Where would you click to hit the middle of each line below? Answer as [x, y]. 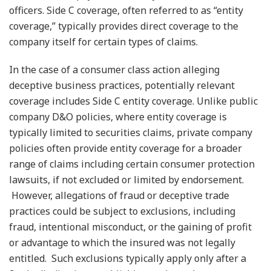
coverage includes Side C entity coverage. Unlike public [133, 101]
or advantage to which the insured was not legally [122, 242]
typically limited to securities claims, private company [131, 132]
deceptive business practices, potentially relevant [122, 85]
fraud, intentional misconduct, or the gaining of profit [130, 227]
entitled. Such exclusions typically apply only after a [128, 258]
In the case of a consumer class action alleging [114, 69]
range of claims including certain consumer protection [132, 164]
